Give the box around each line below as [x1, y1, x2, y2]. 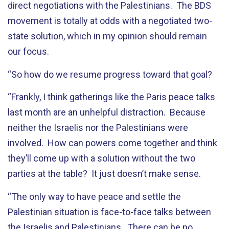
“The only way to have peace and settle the [8, 191, 181, 202]
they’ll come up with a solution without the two [8, 153, 195, 164]
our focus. [8, 46, 49, 57]
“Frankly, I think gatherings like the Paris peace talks [8, 91, 215, 102]
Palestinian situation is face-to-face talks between [8, 206, 211, 217]
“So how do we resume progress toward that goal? [8, 68, 212, 80]
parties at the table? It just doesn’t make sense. [8, 168, 203, 179]
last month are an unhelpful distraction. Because [8, 107, 205, 118]
